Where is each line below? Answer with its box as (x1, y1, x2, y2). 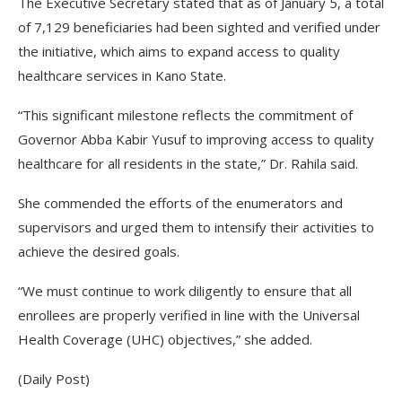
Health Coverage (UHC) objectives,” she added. (18, 330, 312, 348)
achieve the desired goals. (18, 242, 179, 260)
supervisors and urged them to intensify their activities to (18, 218, 374, 236)
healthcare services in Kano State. (18, 66, 226, 84)
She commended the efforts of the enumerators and (18, 194, 343, 212)
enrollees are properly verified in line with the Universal (18, 306, 360, 324)
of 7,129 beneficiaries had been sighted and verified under (18, 18, 380, 36)
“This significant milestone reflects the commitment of (18, 106, 353, 124)
